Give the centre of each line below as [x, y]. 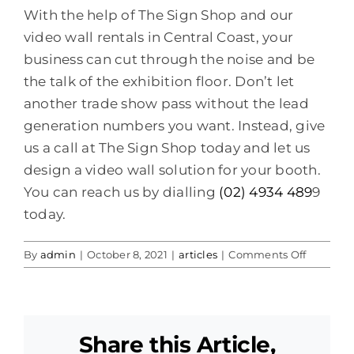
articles [198, 254]
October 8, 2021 [127, 254]
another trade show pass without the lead [166, 103]
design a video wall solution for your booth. [172, 169]
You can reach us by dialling [122, 192]
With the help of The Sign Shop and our [159, 15]
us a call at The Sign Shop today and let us [167, 147]
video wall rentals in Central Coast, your [159, 37]
